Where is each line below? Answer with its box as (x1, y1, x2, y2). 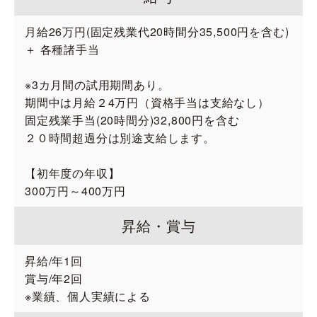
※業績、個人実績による (25, 288, 151, 304)
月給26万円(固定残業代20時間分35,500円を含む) (25, 23, 289, 40)
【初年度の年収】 (25, 165, 120, 181)
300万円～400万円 (25, 183, 126, 199)
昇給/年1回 (25, 253, 83, 269)
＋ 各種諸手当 (25, 41, 100, 57)
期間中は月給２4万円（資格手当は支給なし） (25, 94, 270, 110)
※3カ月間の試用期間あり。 (25, 76, 170, 93)
